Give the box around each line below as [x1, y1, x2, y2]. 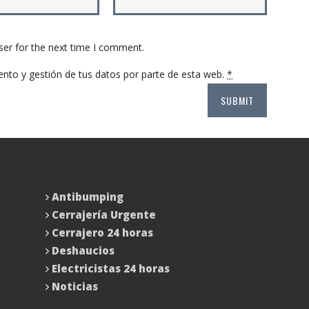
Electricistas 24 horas [51, 261, 170, 276]
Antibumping [51, 190, 123, 204]
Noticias [48, 279, 98, 294]
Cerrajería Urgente [51, 208, 156, 222]
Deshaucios [51, 243, 114, 258]
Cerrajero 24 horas [51, 226, 153, 240]
